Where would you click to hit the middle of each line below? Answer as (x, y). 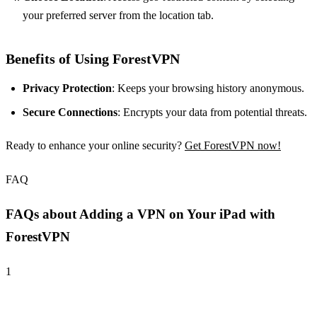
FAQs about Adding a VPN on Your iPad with (140, 214)
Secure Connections (70, 113)
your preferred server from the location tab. (118, 16)
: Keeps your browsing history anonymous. (208, 88)
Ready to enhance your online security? (95, 146)
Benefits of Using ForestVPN (93, 59)
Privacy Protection (67, 88)
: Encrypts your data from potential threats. (212, 113)
